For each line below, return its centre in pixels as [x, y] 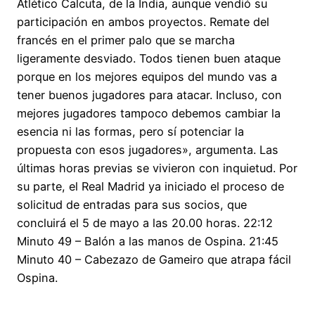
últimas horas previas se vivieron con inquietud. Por [157, 168]
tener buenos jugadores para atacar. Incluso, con [149, 95]
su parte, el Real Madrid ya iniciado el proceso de [150, 186]
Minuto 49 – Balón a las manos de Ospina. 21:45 [148, 241]
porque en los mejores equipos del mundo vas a [147, 76]
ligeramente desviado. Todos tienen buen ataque [149, 58]
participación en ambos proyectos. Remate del [143, 21]
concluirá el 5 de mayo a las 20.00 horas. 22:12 [145, 223]
